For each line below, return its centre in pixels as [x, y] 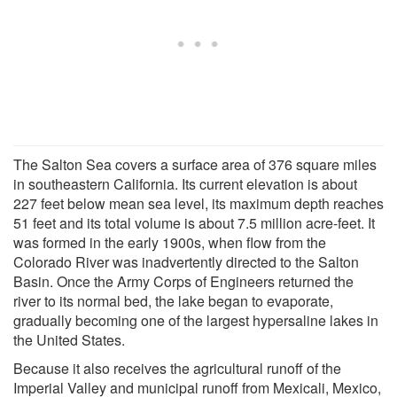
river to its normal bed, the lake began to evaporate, [173, 300]
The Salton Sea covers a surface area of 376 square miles [195, 164]
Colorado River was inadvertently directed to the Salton [186, 261]
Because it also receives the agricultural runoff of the [177, 368]
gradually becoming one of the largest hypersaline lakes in [196, 320]
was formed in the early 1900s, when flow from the [170, 242]
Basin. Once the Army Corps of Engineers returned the [183, 281]
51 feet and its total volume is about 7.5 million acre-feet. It [194, 222]
